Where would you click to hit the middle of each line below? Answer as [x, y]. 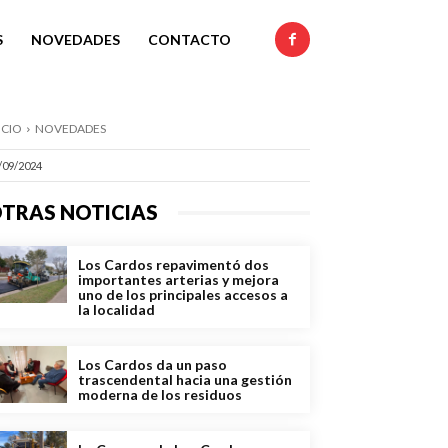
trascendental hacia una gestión [185, 380]
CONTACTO [189, 39]
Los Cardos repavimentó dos [173, 265]
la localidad [116, 310]
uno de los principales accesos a [183, 295]
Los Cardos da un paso [152, 365]
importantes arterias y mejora [178, 280]
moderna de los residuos [160, 395]
